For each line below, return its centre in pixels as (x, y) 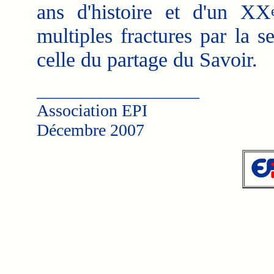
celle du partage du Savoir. (147, 59)
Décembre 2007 (90, 130)
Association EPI (92, 110)
